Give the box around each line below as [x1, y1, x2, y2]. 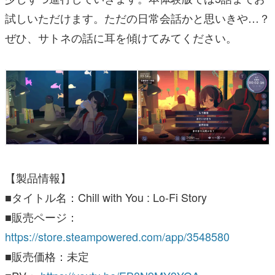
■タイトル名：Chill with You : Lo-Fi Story [5, 189, 207, 206]
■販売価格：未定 [5, 248, 89, 265]
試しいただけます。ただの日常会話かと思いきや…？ [5, 10, 270, 26]
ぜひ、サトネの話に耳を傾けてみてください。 [5, 29, 237, 46]
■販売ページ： [5, 209, 78, 225]
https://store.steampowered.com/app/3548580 [5, 228, 230, 245]
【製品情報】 [5, 169, 71, 186]
